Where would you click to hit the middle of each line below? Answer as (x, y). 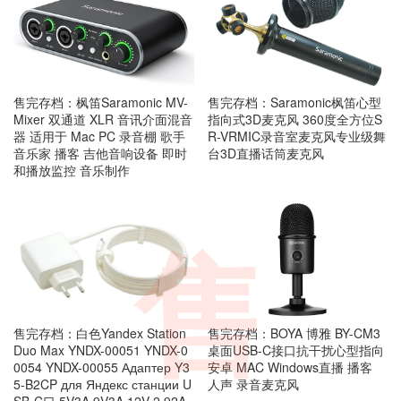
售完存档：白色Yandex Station (100, 333)
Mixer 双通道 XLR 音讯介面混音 (103, 119)
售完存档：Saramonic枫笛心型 (294, 102)
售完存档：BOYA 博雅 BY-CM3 (294, 333)
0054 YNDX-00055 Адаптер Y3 (102, 367)
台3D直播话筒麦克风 (265, 153)
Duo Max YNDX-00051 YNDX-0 (101, 350)
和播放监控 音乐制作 (72, 170)
